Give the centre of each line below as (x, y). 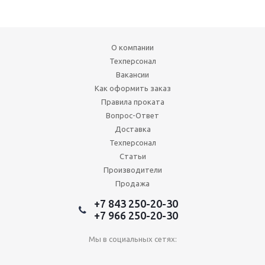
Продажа (132, 183)
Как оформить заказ (132, 88)
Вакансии (132, 75)
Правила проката (132, 102)
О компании (132, 47)
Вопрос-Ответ (132, 115)
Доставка (132, 129)
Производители (132, 170)
